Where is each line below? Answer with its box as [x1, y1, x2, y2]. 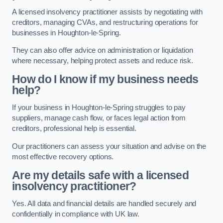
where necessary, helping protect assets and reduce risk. [12, 57, 193, 65]
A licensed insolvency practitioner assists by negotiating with [12, 7, 203, 16]
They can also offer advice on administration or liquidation [12, 46, 193, 55]
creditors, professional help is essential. [12, 124, 136, 133]
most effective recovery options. [12, 153, 114, 161]
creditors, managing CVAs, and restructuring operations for [12, 18, 198, 26]
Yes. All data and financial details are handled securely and [12, 200, 197, 208]
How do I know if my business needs [12, 72, 199, 86]
